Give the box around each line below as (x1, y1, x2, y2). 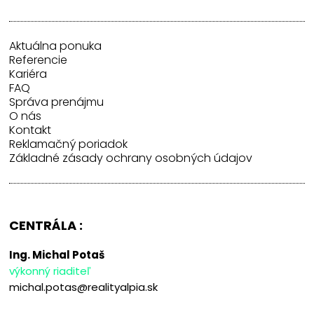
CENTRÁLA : (9, 217, 83, 235)
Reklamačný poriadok (9, 136, 128, 153)
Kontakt (9, 122, 52, 139)
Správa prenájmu (9, 94, 104, 111)
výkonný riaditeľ (9, 264, 92, 279)
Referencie (9, 52, 68, 69)
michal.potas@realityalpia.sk (9, 280, 158, 295)
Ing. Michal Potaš (9, 247, 105, 263)
